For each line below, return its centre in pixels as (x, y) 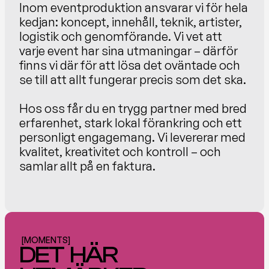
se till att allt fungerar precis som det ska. (133, 80)
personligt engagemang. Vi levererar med (132, 137)
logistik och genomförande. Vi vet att (121, 36)
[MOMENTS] (46, 240)
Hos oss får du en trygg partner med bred (133, 108)
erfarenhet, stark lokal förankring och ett (131, 123)
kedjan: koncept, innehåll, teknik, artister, (131, 22)
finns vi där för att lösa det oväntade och (130, 65)
